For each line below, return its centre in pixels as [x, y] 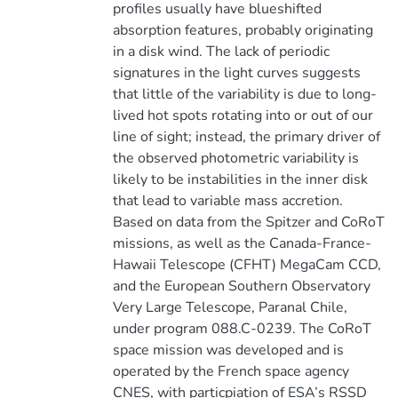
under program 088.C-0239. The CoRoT [242, 329]
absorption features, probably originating [243, 30]
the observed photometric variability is [235, 158]
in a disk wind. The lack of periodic [221, 52]
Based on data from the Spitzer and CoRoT [248, 222]
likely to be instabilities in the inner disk [240, 179]
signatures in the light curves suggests [236, 73]
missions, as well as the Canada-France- [242, 243]
